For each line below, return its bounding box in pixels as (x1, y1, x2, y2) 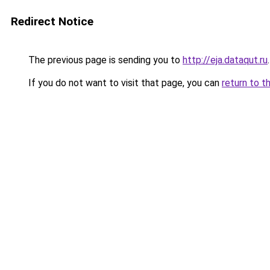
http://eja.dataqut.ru (183, 54, 268, 66)
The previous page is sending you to (26, 54, 183, 66)
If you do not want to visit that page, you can (26, 77, 222, 89)
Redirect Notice (11, 14, 93, 28)
